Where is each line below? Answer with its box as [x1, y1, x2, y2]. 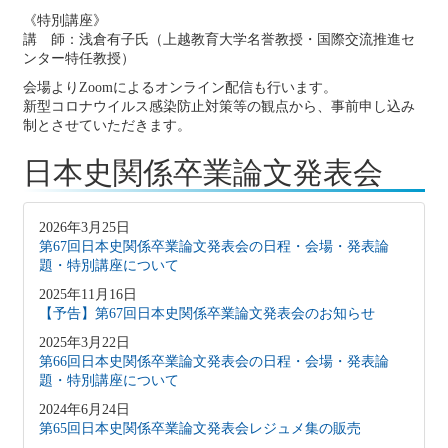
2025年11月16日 [39, 287, 137, 302]
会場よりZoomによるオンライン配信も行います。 [23, 80, 337, 95]
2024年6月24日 [39, 402, 130, 417]
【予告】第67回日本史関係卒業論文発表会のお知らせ [39, 306, 375, 321]
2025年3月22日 [39, 335, 130, 350]
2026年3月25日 [39, 220, 130, 235]
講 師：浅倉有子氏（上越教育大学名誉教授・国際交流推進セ [23, 32, 415, 47]
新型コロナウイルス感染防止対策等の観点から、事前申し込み [23, 99, 415, 114]
